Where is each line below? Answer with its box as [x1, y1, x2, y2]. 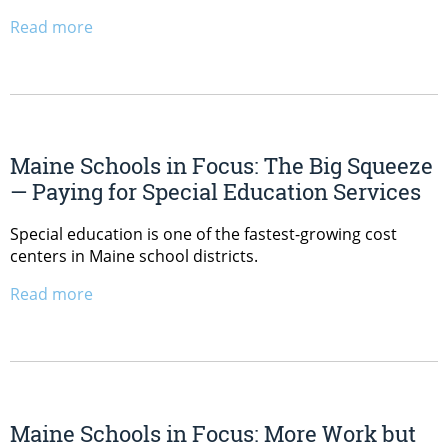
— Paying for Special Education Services [10, 177, 421, 207]
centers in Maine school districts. [10, 245, 258, 268]
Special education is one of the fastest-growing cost [10, 223, 397, 246]
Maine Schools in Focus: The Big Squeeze [10, 151, 433, 181]
